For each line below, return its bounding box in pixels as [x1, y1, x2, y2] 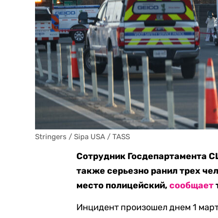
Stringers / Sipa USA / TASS [35, 132, 130, 141]
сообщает [169, 180, 214, 191]
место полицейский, [76, 180, 170, 191]
